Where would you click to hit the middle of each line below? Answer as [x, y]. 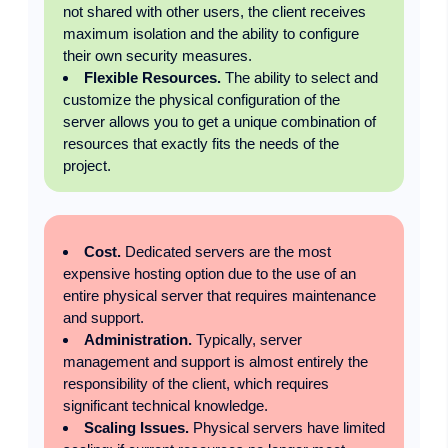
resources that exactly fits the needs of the [200, 144]
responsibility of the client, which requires [195, 384]
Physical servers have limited [286, 428]
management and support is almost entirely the [215, 362]
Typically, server [246, 340]
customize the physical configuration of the [201, 100]
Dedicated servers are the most [225, 252]
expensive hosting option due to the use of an [209, 274]
